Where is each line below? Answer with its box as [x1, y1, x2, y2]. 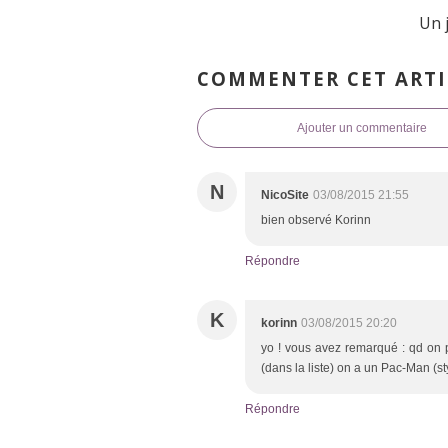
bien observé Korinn [261, 213, 371, 228]
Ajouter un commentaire [297, 121, 427, 136]
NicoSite [261, 188, 309, 203]
